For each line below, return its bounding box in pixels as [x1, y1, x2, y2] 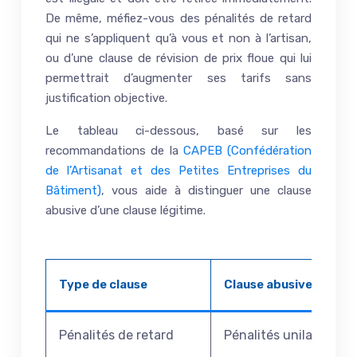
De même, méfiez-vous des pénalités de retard [45, 10, 312, 25]
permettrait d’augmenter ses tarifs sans [45, 70, 312, 85]
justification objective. [45, 90, 167, 105]
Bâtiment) [45, 182, 101, 198]
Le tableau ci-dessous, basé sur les [45, 123, 312, 138]
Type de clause [59, 277, 147, 292]
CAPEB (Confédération [182, 143, 312, 158]
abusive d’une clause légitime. [45, 202, 206, 218]
